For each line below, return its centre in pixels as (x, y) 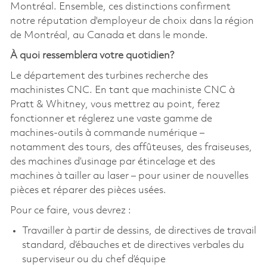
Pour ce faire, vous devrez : (70, 210)
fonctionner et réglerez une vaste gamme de (111, 119)
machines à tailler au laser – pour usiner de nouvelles (129, 176)
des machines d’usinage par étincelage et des (112, 162)
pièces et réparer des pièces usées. (88, 190)
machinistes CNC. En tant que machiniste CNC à (122, 90)
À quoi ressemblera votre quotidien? (92, 55)
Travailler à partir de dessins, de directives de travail (139, 231)
